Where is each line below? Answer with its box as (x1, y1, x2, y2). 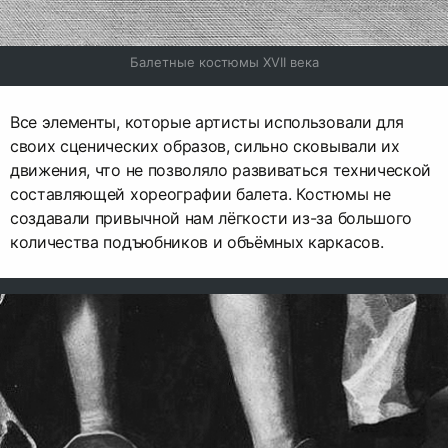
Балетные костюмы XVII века (129, 54, 319, 71)
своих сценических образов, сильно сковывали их (10, 136, 400, 157)
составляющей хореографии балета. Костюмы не (10, 184, 391, 205)
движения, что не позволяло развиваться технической (10, 160, 431, 181)
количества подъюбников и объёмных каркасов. (10, 232, 384, 253)
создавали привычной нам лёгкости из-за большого (10, 208, 412, 229)
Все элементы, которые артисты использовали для (10, 112, 404, 133)
